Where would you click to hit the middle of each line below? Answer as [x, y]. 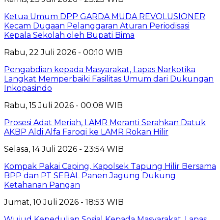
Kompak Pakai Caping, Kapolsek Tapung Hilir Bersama [110, 166]
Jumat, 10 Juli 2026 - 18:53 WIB [64, 202]
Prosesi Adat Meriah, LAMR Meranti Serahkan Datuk [105, 122]
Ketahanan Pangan [42, 185]
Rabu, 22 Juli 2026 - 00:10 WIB [63, 52]
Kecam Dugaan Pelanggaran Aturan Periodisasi [97, 26]
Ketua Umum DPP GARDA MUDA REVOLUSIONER [105, 16]
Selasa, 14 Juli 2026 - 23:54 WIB [64, 149]
